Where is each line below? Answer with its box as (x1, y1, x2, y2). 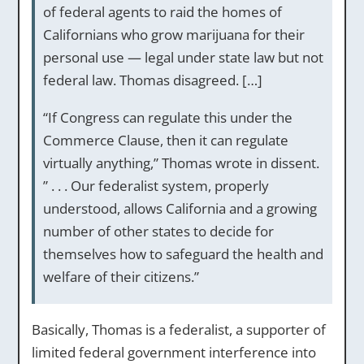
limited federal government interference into (31, 343, 316, 362)
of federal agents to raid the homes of (42, 2, 282, 21)
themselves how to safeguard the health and (42, 245, 323, 263)
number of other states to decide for (42, 222, 274, 240)
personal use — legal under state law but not (42, 48, 323, 67)
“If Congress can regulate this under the (42, 108, 292, 127)
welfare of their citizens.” (42, 267, 199, 286)
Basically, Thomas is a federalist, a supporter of (31, 320, 326, 339)
